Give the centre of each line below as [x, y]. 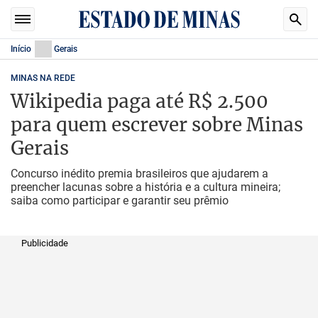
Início [21, 49]
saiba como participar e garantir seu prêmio [120, 201]
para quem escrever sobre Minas [157, 125]
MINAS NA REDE [43, 78]
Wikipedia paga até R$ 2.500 [139, 101]
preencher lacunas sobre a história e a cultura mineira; [146, 187]
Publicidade [45, 243]
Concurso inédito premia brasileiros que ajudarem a [139, 174]
